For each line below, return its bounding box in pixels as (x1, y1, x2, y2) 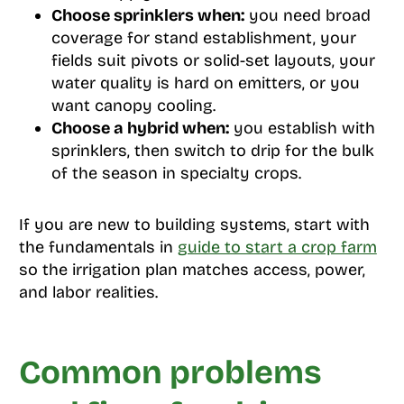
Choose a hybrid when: (50, 117, 229, 138)
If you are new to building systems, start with (18, 214, 370, 234)
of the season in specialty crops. (50, 162, 301, 183)
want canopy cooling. (50, 95, 216, 115)
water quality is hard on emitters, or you (50, 72, 360, 93)
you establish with (228, 117, 375, 138)
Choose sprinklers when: (50, 5, 244, 25)
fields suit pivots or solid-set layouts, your (50, 50, 375, 70)
